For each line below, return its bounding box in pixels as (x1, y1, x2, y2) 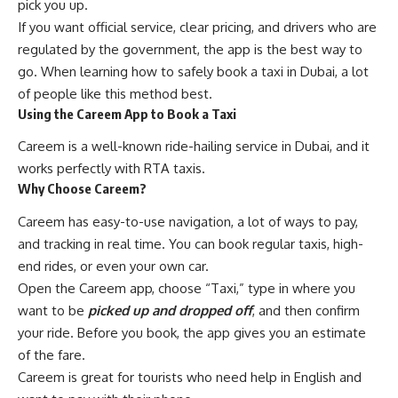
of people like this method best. (18, 84, 212, 102)
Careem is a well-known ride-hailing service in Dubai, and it (18, 138, 370, 155)
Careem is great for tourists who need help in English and (18, 368, 362, 386)
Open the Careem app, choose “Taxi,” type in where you (18, 279, 355, 297)
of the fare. (18, 346, 85, 363)
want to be (18, 301, 84, 319)
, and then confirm (252, 301, 360, 319)
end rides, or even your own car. (18, 257, 209, 275)
